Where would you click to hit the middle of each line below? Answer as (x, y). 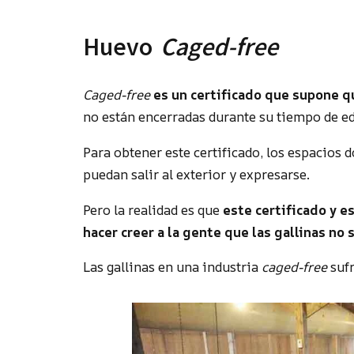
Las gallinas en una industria (173, 267)
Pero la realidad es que (153, 209)
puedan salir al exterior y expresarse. (197, 174)
